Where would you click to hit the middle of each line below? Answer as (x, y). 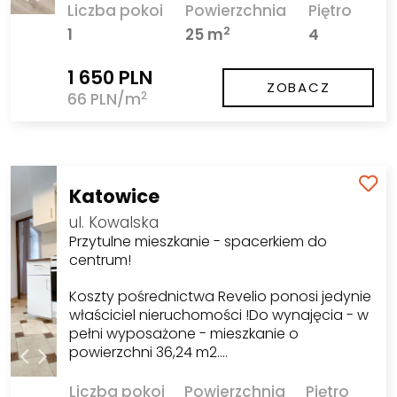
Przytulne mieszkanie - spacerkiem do (198, 241)
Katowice (114, 196)
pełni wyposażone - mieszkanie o (183, 333)
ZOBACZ (298, 87)
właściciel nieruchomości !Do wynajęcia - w (218, 315)
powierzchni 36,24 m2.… (148, 352)
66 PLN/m (105, 100)
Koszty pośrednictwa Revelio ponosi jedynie (220, 296)
